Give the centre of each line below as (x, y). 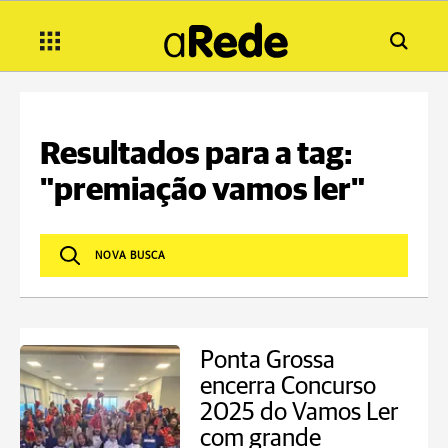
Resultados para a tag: (196, 155)
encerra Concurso (288, 386)
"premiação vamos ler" (202, 191)
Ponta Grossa (267, 360)
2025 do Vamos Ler (299, 412)
